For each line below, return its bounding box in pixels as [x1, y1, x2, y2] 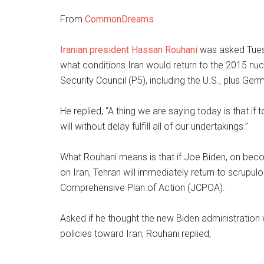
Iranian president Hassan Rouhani [60, 44, 197, 55]
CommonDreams [85, 14, 154, 25]
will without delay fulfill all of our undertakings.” [60, 121, 248, 132]
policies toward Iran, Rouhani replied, [60, 228, 211, 239]
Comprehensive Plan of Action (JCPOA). [60, 182, 225, 193]
